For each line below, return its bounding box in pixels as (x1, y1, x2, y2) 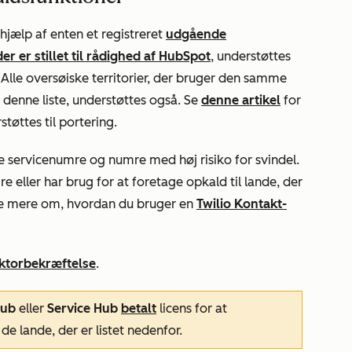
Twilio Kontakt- (196, 196, 287, 211)
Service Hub (47, 301, 121, 316)
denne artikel (201, 93, 280, 108)
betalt (121, 301, 156, 316)
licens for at (156, 301, 227, 316)
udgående (166, 27, 226, 42)
